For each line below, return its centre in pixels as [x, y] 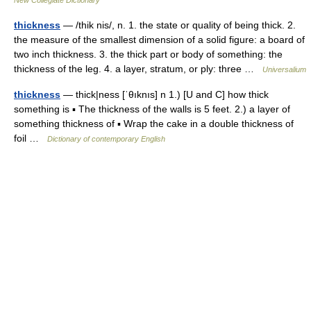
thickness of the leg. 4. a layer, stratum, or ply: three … [138, 69]
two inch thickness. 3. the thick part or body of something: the [148, 54]
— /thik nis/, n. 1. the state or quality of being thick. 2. [178, 25]
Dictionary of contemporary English [106, 139]
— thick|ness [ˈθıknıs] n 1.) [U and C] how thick [165, 94]
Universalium [284, 69]
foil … [31, 138]
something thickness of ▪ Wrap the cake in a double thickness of [154, 124]
